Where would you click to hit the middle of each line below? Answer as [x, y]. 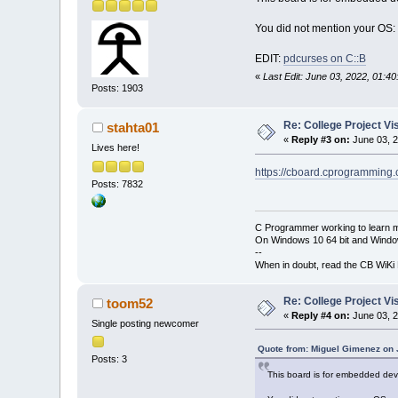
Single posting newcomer [146, 323]
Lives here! [116, 148]
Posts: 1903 [118, 88]
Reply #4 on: [321, 315]
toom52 [129, 303]
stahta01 [132, 128]
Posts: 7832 [118, 183]
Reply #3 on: [321, 140]
